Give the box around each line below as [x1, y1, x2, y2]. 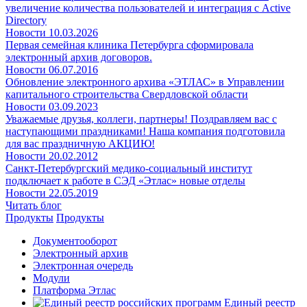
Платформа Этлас [33, 284, 116, 296]
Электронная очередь [33, 259, 133, 271]
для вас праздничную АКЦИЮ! [5, 137, 155, 149]
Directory [5, 14, 47, 26]
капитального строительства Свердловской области [5, 88, 248, 100]
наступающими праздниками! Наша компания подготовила [5, 125, 285, 137]
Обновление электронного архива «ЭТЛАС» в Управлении [5, 75, 284, 88]
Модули [33, 271, 70, 284]
